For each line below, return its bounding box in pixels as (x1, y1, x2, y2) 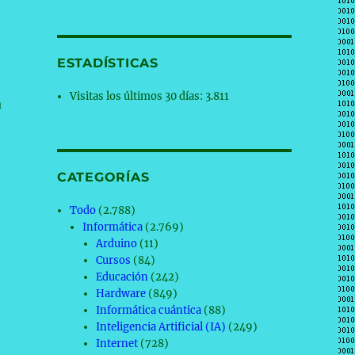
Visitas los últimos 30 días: (70, 90, 206, 103)
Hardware (95, 287, 146, 300)
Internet (95, 337, 138, 350)
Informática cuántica (95, 303, 201, 317)
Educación (95, 270, 148, 284)
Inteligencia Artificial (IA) (95, 320, 226, 334)
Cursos (95, 254, 131, 267)
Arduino (95, 237, 137, 250)
